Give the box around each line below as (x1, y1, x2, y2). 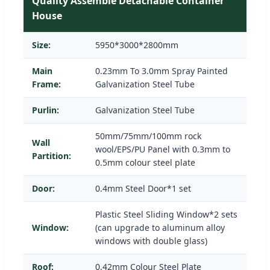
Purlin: (32, 104, 59, 116)
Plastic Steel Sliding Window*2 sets (95, 208, 237, 220)
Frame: (32, 78, 61, 90)
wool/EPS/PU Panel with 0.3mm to (95, 143, 230, 155)
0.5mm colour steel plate (95, 156, 195, 168)
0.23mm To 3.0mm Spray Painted (95, 64, 228, 77)
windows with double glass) (95, 234, 207, 246)
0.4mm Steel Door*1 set (95, 182, 191, 194)
